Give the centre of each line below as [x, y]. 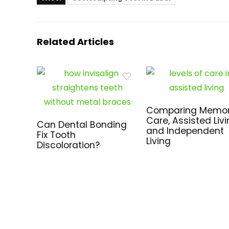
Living [159, 141]
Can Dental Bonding [82, 125]
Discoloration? [68, 145]
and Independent [185, 131]
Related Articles [75, 42]
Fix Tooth [56, 135]
